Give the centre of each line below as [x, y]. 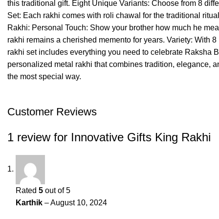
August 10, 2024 [79, 202]
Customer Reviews [52, 111]
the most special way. [44, 76]
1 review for [39, 137]
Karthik [30, 202]
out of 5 [57, 190]
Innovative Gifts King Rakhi [141, 137]
